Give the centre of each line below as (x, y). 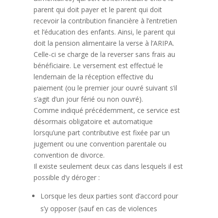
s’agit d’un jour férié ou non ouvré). (88, 99)
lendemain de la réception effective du (93, 77)
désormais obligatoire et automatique (93, 121)
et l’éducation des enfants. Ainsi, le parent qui (104, 32)
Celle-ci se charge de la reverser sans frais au (104, 54)
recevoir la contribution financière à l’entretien (105, 21)
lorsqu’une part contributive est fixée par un (101, 133)
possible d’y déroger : (66, 177)
